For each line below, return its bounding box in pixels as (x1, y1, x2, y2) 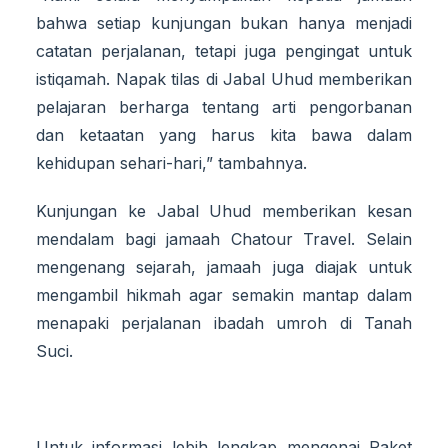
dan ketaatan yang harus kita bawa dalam (36, 124, 412, 145)
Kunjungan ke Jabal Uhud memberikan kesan (36, 200, 412, 221)
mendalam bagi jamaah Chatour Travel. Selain (36, 228, 412, 249)
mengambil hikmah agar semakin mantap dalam (36, 284, 412, 305)
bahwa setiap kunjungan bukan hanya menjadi (36, 12, 412, 33)
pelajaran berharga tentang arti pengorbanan (36, 96, 412, 117)
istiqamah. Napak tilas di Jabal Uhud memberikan (36, 68, 412, 89)
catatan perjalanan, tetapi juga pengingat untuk (36, 40, 412, 61)
